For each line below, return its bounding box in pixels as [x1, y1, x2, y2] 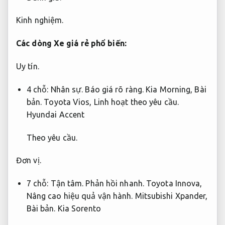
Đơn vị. [16, 156, 41, 165]
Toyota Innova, [144, 179, 202, 188]
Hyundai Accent [26, 109, 85, 119]
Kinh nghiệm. [16, 16, 64, 25]
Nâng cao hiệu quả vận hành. [26, 191, 133, 201]
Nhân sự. [50, 84, 83, 94]
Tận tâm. [50, 179, 84, 188]
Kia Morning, [144, 84, 195, 94]
